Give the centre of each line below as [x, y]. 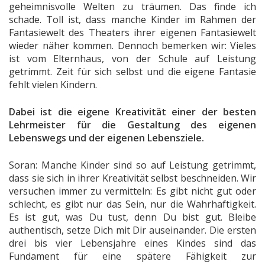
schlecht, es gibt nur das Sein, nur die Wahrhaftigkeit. [132, 204]
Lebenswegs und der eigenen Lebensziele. [106, 138]
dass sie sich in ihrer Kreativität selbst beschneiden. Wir [132, 178]
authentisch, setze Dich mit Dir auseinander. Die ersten [132, 230]
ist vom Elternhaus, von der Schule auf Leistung [132, 59]
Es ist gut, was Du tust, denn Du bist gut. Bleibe [132, 217]
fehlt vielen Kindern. [53, 85]
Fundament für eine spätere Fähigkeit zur [132, 256]
